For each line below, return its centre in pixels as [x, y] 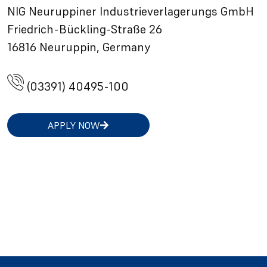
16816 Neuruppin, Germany [79, 47]
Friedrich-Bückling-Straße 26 [85, 29]
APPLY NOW [74, 125]
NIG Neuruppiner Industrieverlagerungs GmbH [131, 11]
